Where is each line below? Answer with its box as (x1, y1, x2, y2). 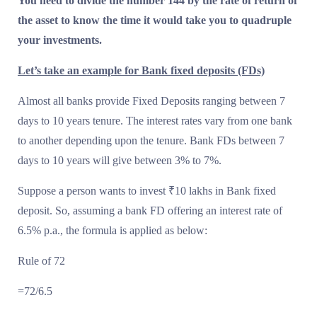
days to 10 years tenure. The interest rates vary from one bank (18, 115, 292, 127)
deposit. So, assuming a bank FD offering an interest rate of (18, 204, 282, 217)
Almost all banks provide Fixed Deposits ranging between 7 (18, 95, 285, 107)
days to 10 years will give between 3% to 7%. (18, 154, 221, 166)
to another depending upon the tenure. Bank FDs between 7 (18, 134, 284, 146)
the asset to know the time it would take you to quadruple (18, 14, 292, 26)
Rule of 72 (18, 255, 65, 267)
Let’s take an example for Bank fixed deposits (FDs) (18, 64, 265, 76)
